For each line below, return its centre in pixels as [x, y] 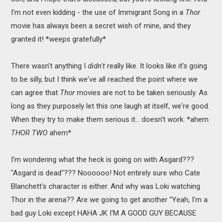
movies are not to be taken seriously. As [141, 92]
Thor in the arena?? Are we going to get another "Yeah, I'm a [110, 199]
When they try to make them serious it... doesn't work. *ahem [110, 119]
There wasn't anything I [50, 66]
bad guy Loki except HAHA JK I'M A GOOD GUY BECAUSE [104, 213]
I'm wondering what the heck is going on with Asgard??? [103, 159]
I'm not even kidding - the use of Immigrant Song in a [98, 12]
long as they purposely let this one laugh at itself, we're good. [111, 106]
